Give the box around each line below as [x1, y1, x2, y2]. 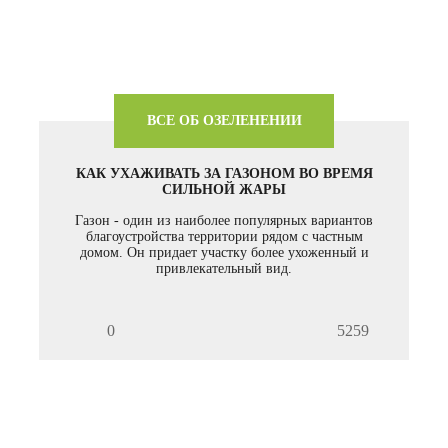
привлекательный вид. [156, 261, 292, 277]
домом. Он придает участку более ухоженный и [79, 245, 369, 261]
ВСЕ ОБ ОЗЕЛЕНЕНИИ [146, 113, 302, 129]
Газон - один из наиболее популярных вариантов [75, 213, 373, 229]
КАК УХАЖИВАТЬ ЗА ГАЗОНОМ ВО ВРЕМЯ [75, 166, 373, 182]
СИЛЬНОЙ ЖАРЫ [162, 182, 286, 198]
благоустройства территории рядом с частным [85, 229, 363, 245]
